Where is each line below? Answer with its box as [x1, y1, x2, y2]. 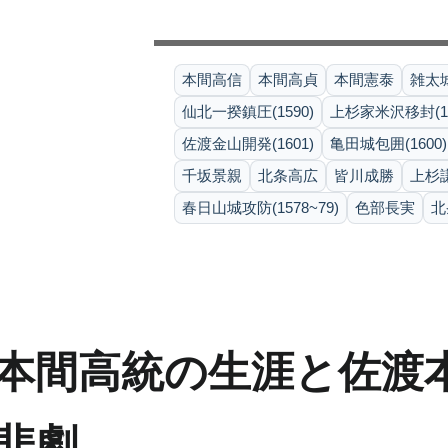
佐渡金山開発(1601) [182, 135, 314, 152]
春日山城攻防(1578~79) [182, 199, 339, 216]
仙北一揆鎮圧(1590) [182, 103, 314, 120]
